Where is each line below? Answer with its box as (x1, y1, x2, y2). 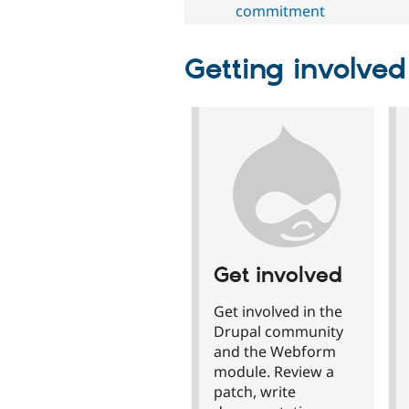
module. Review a (214, 361, 334, 382)
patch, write (214, 381, 296, 402)
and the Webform (214, 341, 336, 362)
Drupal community (214, 320, 343, 341)
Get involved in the (214, 300, 342, 321)
